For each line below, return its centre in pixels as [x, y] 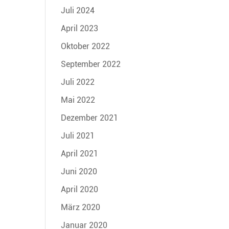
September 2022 [91, 64]
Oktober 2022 [86, 46]
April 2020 [80, 189]
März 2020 [81, 207]
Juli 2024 [78, 10]
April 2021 [80, 153]
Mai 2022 [78, 100]
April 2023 [80, 28]
